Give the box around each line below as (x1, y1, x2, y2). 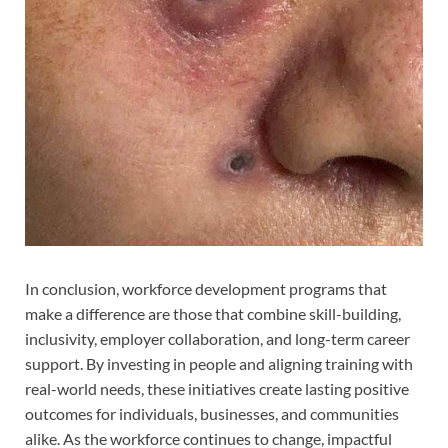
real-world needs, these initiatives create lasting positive (25, 379, 409, 399)
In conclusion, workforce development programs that (25, 279, 387, 299)
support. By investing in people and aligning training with (25, 354, 413, 374)
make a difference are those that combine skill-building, (25, 304, 401, 324)
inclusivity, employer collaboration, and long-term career (25, 329, 410, 349)
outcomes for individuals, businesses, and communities (25, 404, 399, 424)
